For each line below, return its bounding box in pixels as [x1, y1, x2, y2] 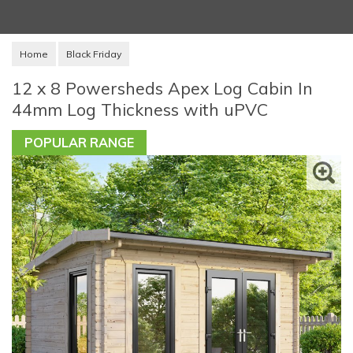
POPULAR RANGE [24, 135, 134, 151]
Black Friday [66, 47, 121, 60]
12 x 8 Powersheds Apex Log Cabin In [12, 76, 313, 98]
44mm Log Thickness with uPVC [12, 98, 268, 120]
